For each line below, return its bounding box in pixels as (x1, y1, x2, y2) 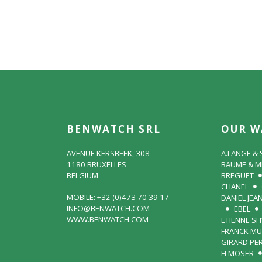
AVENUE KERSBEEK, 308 (67, 148, 150, 158)
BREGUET (221, 170, 254, 181)
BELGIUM (67, 170, 98, 181)
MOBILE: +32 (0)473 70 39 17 (67, 192, 169, 202)
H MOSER (221, 248, 254, 258)
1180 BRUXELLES (67, 159, 126, 170)
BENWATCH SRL (67, 122, 161, 136)
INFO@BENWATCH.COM (67, 203, 150, 213)
